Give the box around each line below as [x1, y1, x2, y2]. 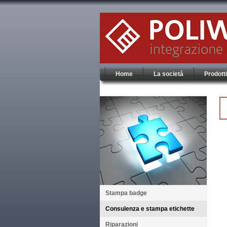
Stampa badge [105, 190, 147, 197]
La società [154, 70, 183, 78]
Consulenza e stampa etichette [105, 205, 195, 212]
